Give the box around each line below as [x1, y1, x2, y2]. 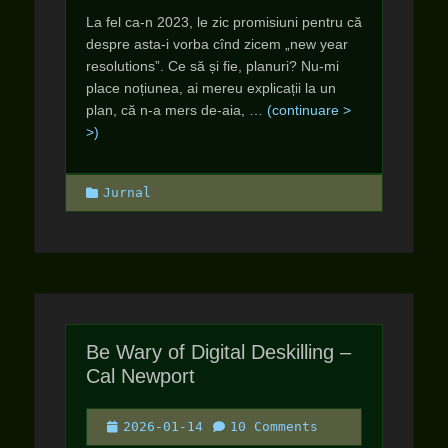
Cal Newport [86, 365, 195, 387]
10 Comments [230, 419, 318, 434]
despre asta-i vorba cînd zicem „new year [86, 36, 348, 52]
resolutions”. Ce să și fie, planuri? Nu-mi [86, 58, 339, 74]
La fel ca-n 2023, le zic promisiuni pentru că [86, 14, 362, 30]
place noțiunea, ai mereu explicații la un [86, 80, 336, 96]
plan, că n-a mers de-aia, [86, 102, 249, 118]
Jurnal [103, 185, 151, 200]
